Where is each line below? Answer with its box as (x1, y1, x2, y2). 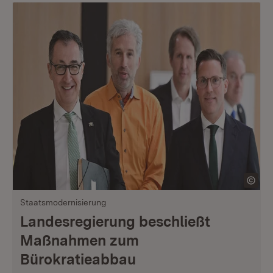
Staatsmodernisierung (20, 197, 106, 207)
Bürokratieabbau (20, 250, 136, 268)
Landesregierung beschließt (20, 213, 210, 230)
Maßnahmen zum (20, 232, 139, 249)
